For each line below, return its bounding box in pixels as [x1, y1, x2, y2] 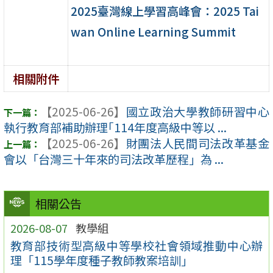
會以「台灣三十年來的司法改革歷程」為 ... [4, 151, 224, 168]
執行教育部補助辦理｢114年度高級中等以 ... [4, 119, 227, 136]
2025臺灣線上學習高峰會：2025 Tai [71, 2, 260, 19]
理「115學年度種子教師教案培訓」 [10, 252, 193, 269]
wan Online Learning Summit [71, 23, 236, 40]
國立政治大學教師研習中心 [126, 103, 269, 121]
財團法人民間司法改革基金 [126, 135, 269, 152]
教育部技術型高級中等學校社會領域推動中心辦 [10, 237, 263, 255]
